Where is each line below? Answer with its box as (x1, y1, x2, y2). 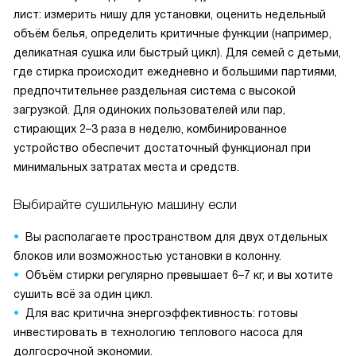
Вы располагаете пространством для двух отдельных (25, 230, 327, 244)
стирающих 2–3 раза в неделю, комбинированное (14, 122, 287, 136)
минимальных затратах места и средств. (14, 161, 239, 174)
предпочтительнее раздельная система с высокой (14, 84, 296, 98)
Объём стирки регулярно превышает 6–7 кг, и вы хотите (25, 269, 333, 282)
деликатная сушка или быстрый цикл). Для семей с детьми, (14, 46, 341, 60)
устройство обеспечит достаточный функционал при (14, 141, 311, 155)
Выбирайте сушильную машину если (14, 197, 237, 213)
